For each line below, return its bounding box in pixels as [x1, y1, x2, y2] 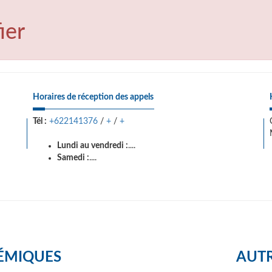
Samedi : [57, 154, 89, 162]
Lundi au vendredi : [57, 141, 128, 150]
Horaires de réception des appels [33, 93, 154, 101]
